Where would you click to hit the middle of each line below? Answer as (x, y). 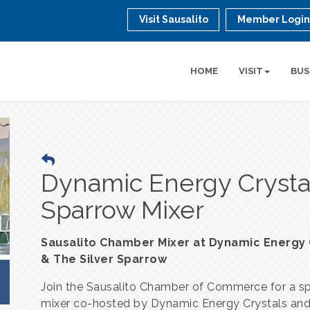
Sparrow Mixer (122, 210)
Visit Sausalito (174, 19)
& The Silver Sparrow (104, 259)
